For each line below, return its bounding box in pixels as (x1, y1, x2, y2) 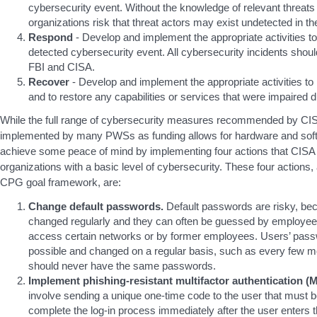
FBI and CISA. (28, 61, 95, 73)
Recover (28, 76, 69, 88)
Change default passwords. (28, 200, 163, 212)
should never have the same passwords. (28, 260, 216, 272)
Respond (28, 31, 73, 43)
